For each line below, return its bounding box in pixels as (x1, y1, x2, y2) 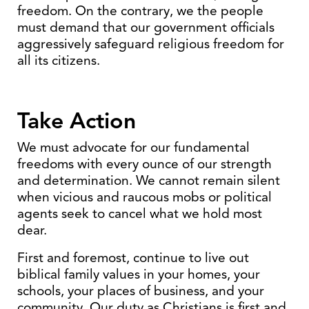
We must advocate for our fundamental (17, 139, 250, 156)
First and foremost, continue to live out (17, 249, 249, 266)
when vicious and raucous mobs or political (17, 188, 272, 206)
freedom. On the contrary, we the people (17, 2, 263, 19)
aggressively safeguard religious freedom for (17, 35, 284, 52)
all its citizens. (17, 52, 100, 69)
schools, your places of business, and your (17, 282, 264, 299)
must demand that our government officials (17, 19, 275, 36)
